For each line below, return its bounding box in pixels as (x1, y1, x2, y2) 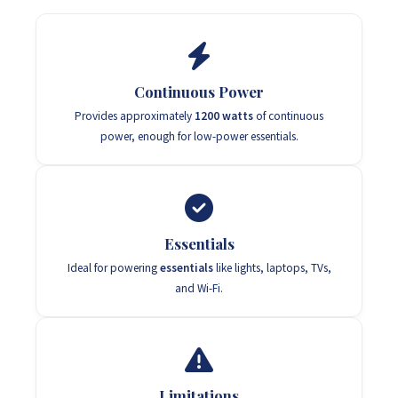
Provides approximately (75, 108, 195, 123)
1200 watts (195, 108, 253, 123)
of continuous (253, 108, 323, 123)
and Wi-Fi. (175, 281, 223, 296)
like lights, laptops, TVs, (212, 260, 331, 275)
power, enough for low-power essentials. (99, 129, 298, 144)
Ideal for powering (67, 260, 160, 275)
